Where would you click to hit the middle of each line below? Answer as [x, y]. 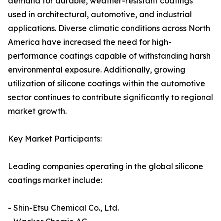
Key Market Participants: [55, 139]
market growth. [37, 111]
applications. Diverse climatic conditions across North [109, 28]
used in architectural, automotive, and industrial [100, 15]
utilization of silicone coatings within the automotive [107, 84]
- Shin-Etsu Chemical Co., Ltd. [63, 208]
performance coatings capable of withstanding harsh [109, 56]
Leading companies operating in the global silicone [106, 166]
